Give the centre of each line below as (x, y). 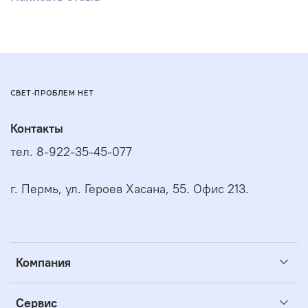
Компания (43, 262)
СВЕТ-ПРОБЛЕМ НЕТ (52, 93)
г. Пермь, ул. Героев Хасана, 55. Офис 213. (130, 189)
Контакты (37, 128)
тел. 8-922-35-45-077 (71, 152)
